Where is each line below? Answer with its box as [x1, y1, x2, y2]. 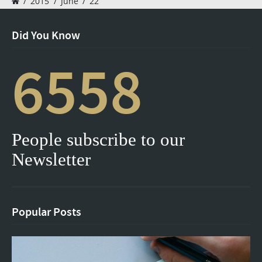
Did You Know [12, 28, 80, 44]
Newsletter [12, 149, 91, 170]
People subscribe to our [12, 129, 185, 150]
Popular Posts [12, 205, 81, 220]
